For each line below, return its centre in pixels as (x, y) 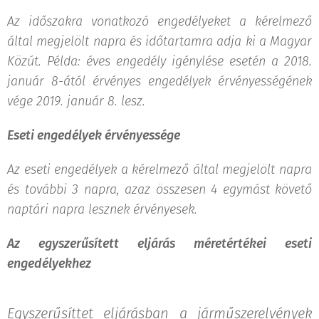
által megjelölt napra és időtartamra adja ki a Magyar (159, 41)
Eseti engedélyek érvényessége (94, 135)
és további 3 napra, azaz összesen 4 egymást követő (159, 189)
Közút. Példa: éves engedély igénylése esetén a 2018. (159, 61)
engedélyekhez (49, 263)
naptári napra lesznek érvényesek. (102, 209)
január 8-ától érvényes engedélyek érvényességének (159, 81)
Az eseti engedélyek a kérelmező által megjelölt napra (159, 169)
